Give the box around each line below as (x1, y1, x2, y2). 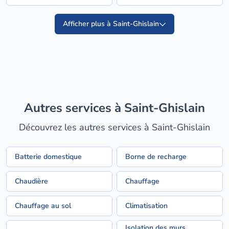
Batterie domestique (15, 152, 82, 162)
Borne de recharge (125, 152, 187, 162)
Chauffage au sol (15, 201, 71, 211)
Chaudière (15, 176, 48, 186)
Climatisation (125, 201, 168, 211)
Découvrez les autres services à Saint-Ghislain (19, 121, 210, 133)
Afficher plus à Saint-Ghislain (63, 19, 159, 29)
